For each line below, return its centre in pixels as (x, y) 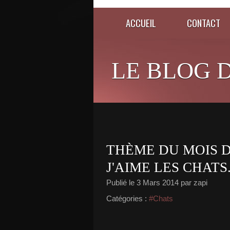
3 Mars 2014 (158, 183)
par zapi (193, 183)
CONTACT (204, 23)
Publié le (121, 183)
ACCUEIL (141, 23)
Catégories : (127, 198)
